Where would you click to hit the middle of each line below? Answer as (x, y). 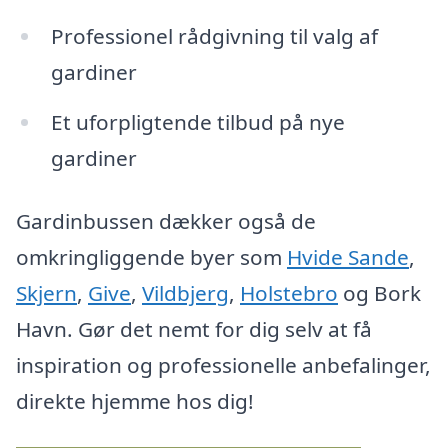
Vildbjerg (185, 293)
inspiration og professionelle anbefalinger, (223, 365)
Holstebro (289, 293)
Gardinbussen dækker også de (166, 221)
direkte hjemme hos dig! (135, 401)
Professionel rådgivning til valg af (214, 35)
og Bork (379, 293)
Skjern (46, 293)
